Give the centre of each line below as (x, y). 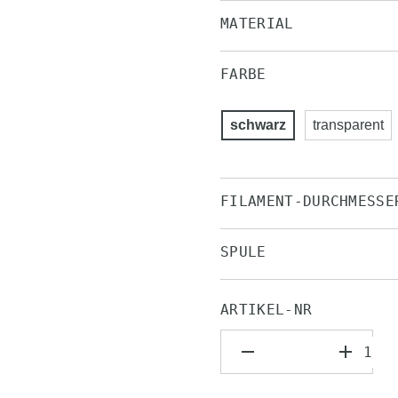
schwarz (258, 125)
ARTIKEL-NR (267, 310)
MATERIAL (257, 24)
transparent (348, 125)
